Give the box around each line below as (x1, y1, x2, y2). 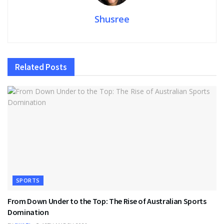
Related (15, 61, 44, 73)
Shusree (94, 13, 129, 25)
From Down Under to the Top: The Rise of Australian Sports (7, 196, 206, 206)
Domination (7, 207, 50, 217)
